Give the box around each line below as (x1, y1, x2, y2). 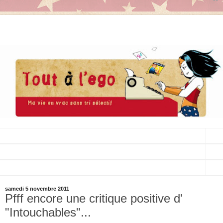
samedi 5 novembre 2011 (5, 185, 69, 192)
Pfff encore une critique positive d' (5, 191, 183, 205)
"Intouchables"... (5, 205, 91, 219)
